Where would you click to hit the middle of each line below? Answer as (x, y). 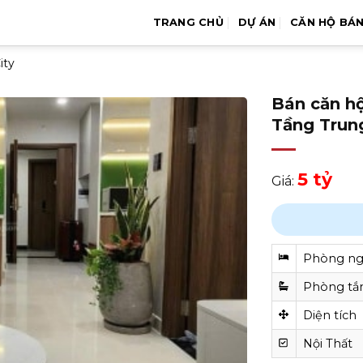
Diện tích (329, 315)
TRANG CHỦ (188, 22)
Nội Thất (327, 344)
